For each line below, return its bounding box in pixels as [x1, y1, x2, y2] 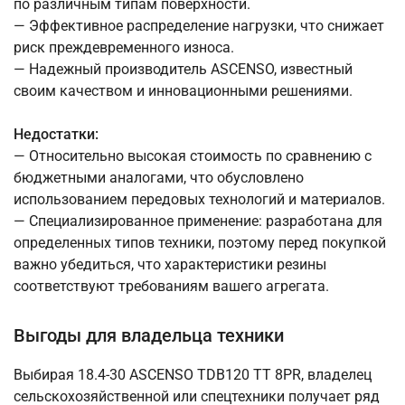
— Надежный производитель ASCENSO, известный [14, 61, 353, 79]
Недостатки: [14, 126, 99, 144]
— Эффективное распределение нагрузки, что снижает [14, 17, 384, 35]
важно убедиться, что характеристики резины [14, 256, 326, 274]
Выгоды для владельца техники [14, 325, 284, 347]
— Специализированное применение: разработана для [14, 212, 382, 231]
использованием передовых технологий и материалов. [14, 191, 385, 209]
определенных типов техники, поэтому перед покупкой [14, 234, 386, 252]
